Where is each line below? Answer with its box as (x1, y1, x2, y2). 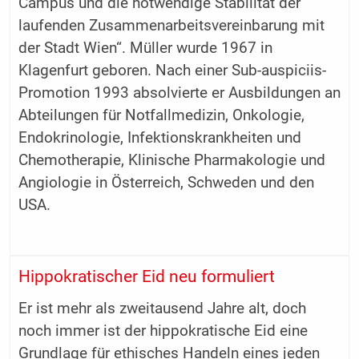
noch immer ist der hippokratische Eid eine (18, 321, 308, 340)
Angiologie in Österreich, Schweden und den (18, 173, 314, 192)
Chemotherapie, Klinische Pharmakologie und (18, 151, 325, 169)
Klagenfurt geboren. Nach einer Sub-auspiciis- (18, 61, 326, 79)
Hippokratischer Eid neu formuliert (18, 266, 275, 286)
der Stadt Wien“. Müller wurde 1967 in (18, 38, 272, 57)
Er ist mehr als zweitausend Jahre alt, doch (18, 299, 306, 317)
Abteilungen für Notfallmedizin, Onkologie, (18, 106, 305, 124)
